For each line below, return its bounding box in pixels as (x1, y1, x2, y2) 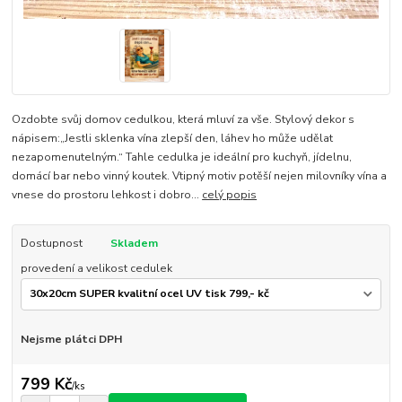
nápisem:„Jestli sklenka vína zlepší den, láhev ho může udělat (12, 131, 334, 146)
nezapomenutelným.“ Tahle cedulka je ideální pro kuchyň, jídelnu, (12, 150, 353, 165)
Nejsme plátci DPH (20, 331, 122, 346)
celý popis (202, 188, 258, 203)
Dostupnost (20, 236, 83, 251)
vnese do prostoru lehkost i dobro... (12, 188, 203, 203)
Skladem (109, 236, 158, 251)
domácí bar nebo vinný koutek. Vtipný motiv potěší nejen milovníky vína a (12, 169, 388, 184)
